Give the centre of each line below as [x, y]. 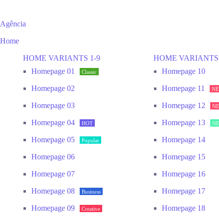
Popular [90, 140]
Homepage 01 [53, 71]
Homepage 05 [53, 140]
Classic [89, 72]
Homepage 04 [53, 122]
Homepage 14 [184, 140]
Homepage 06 [53, 157]
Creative [91, 208]
